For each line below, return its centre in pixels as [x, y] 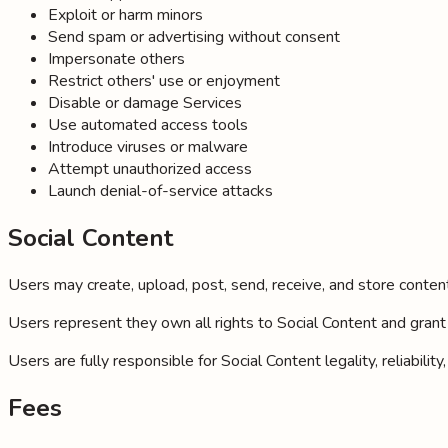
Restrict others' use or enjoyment [164, 81]
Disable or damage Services [145, 103]
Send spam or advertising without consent [194, 37]
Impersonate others [116, 59]
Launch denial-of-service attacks [160, 191]
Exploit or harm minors [125, 15]
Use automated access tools [148, 125]
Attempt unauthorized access [150, 169]
